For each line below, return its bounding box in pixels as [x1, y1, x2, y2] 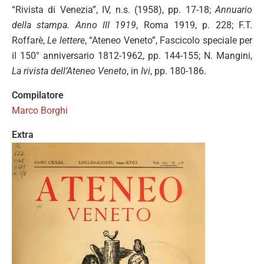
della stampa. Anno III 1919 [12, 19, 137, 31]
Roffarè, [12, 35, 48, 46]
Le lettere [47, 35, 85, 46]
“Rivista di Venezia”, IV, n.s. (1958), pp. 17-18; [12, 4, 215, 15]
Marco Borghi [12, 105, 68, 116]
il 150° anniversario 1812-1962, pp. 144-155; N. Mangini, [12, 50, 252, 61]
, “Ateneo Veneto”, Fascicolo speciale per [84, 35, 253, 46]
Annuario [215, 4, 252, 15]
